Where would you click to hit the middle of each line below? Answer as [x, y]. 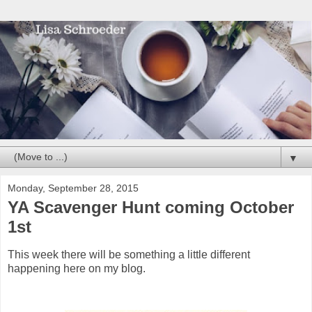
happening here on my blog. [77, 269]
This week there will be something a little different [129, 255]
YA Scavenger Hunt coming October [151, 208]
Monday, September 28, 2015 [73, 188]
